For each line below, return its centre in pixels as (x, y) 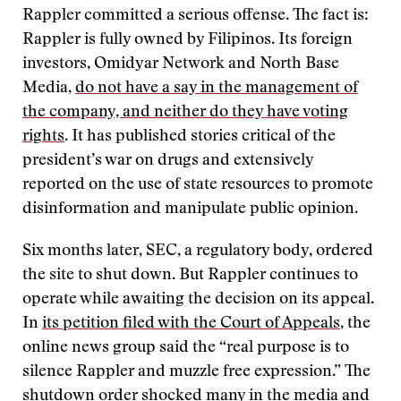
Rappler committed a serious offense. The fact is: (196, 16)
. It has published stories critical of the (200, 137)
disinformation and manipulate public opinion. (190, 209)
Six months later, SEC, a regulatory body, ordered (198, 252)
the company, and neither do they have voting (185, 113)
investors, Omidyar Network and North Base (181, 64)
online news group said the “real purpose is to (186, 348)
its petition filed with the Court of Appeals (191, 324)
